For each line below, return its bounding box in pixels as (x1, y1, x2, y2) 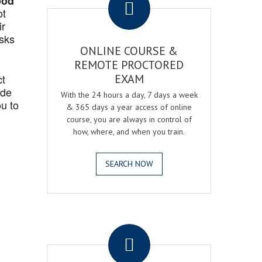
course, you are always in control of (66, 114, 192, 125)
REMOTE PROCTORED (74, 57, 184, 73)
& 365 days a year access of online (66, 102, 192, 112)
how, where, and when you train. (73, 126, 185, 137)
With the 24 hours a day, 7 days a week (60, 89, 198, 100)
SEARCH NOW (105, 158, 153, 169)
